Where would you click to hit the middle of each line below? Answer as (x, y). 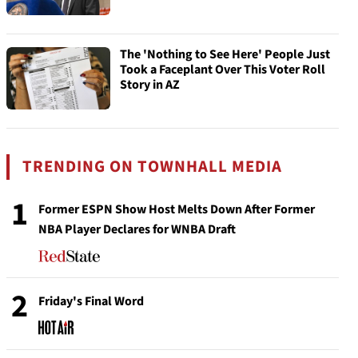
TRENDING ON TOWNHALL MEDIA (153, 167)
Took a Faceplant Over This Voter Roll (223, 70)
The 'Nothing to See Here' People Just (225, 54)
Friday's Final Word (91, 301)
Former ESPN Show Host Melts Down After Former (177, 209)
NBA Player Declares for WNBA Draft (137, 229)
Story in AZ (150, 85)
